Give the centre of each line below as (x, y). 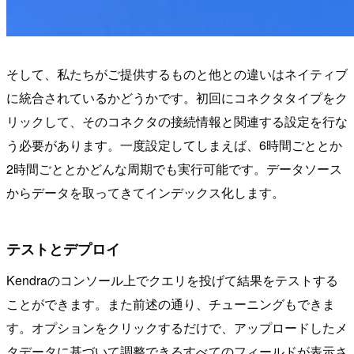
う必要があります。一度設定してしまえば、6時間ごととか (174, 145)
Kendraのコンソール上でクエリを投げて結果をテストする (172, 281)
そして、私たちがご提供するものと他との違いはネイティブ (177, 73)
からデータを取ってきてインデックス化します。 (145, 192)
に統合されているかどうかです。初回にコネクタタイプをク (177, 97)
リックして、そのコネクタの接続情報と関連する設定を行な (177, 121)
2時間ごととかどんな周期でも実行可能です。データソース (174, 168)
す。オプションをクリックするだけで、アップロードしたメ (177, 328)
